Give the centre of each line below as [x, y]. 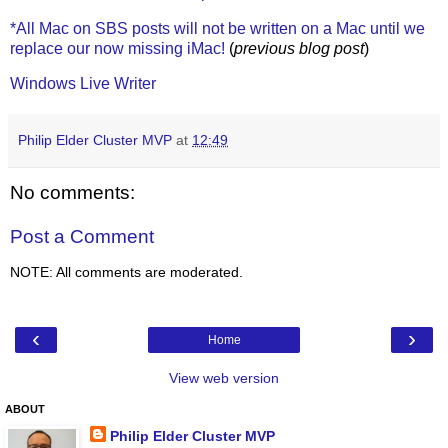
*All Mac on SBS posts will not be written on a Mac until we [217, 28]
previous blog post [299, 48]
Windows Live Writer [83, 84]
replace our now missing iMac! [117, 48]
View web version [224, 377]
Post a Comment [82, 236]
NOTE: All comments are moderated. [126, 272]
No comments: [72, 193]
